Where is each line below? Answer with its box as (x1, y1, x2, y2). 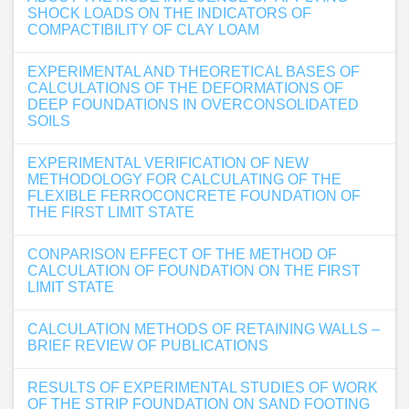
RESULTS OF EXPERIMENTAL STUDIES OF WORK (27, 380, 378, 395)
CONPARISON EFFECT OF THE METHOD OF (27, 246, 337, 262)
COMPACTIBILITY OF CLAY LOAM (27, 22, 259, 37)
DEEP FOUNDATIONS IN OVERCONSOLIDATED (27, 97, 359, 112)
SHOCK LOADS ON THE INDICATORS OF (27, 5, 311, 21)
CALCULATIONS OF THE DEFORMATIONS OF (27, 80, 343, 96)
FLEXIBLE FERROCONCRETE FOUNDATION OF (27, 188, 361, 204)
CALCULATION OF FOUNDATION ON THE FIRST (27, 263, 361, 278)
